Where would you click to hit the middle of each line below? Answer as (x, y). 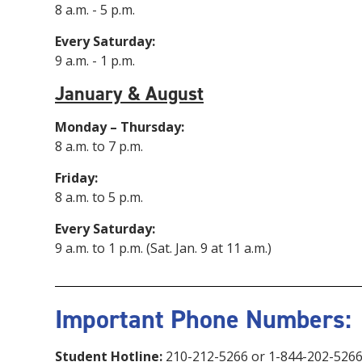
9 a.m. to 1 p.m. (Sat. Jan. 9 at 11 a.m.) (163, 248)
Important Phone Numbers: (203, 319)
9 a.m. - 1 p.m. (95, 61)
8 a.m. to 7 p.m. (99, 147)
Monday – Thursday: (120, 127)
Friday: (76, 178)
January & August (129, 94)
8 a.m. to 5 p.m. (99, 198)
